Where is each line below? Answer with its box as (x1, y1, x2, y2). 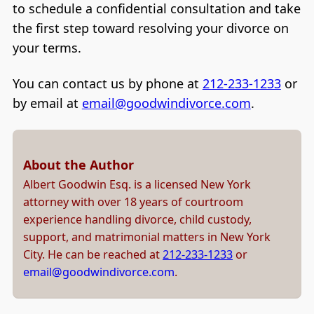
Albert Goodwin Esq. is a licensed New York (23, 176, 251, 192)
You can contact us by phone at (12, 75, 203, 93)
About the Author (23, 156, 134, 173)
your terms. (12, 39, 81, 56)
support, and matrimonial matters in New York (23, 228, 271, 245)
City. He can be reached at (23, 246, 163, 262)
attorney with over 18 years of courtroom (23, 193, 243, 210)
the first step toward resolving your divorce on (12, 19, 289, 36)
